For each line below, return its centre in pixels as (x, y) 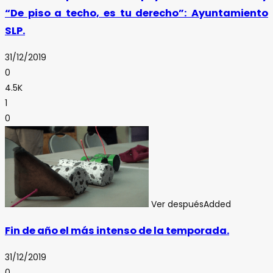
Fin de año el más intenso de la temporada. (117, 231)
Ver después (177, 204)
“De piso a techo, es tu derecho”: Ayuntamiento (136, 13)
